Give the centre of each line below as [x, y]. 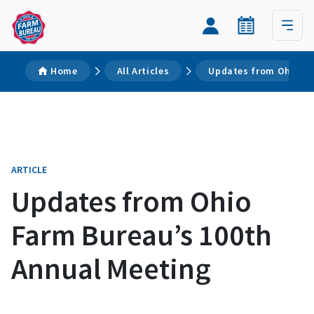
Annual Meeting [111, 268]
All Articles [143, 71]
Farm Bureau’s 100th [142, 235]
